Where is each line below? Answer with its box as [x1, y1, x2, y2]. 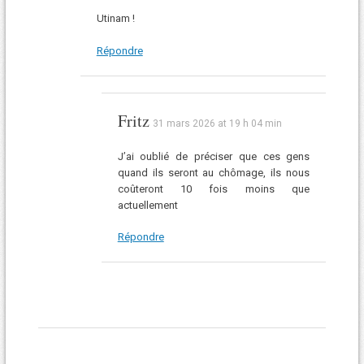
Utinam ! [96, 12, 135, 25]
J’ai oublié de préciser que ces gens [117, 149, 310, 162]
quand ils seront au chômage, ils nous [117, 166, 310, 179]
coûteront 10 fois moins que [117, 182, 310, 195]
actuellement [117, 198, 178, 211]
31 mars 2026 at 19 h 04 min [152, 117, 282, 129]
